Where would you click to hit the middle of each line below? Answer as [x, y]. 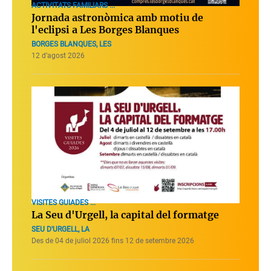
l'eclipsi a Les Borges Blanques [105, 29]
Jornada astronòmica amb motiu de [117, 17]
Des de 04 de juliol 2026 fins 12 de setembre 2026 [113, 240]
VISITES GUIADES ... [64, 202]
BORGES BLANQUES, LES [71, 44]
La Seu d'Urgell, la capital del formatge [125, 214]
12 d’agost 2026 [58, 55]
